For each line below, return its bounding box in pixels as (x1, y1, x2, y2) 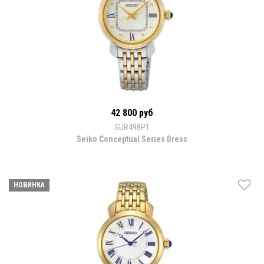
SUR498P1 (114, 122, 150, 132)
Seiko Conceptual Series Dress (77, 134, 187, 144)
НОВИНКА (14, 180, 45, 189)
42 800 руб (111, 107, 153, 118)
